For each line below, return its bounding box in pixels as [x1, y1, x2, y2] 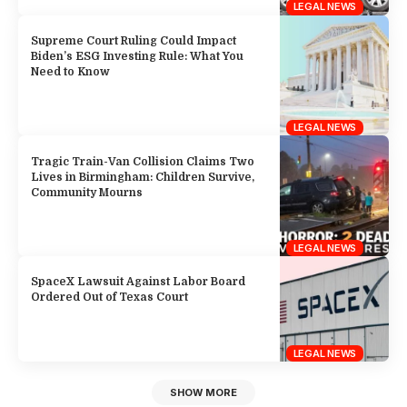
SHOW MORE [170, 386, 237, 400]
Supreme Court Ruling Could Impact [31, 34, 237, 47]
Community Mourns [31, 185, 144, 199]
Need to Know [31, 65, 111, 78]
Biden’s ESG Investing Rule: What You [31, 49, 244, 63]
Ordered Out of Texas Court [31, 291, 189, 304]
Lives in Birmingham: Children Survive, [31, 170, 255, 184]
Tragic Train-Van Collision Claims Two [31, 154, 255, 168]
